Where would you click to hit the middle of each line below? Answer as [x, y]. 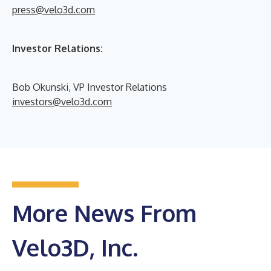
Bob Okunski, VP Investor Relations [90, 87]
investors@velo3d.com [62, 101]
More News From [104, 213]
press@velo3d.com [54, 9]
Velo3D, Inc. [75, 247]
